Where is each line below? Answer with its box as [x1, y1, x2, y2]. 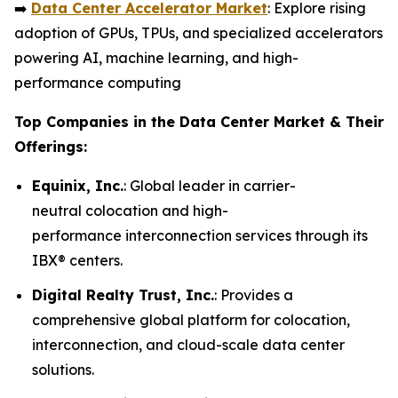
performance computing [14, 73, 181, 92]
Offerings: [14, 137, 87, 155]
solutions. [32, 360, 94, 378]
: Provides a [214, 285, 293, 304]
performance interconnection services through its [32, 226, 368, 244]
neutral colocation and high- [32, 201, 228, 219]
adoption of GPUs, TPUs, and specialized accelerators [14, 23, 383, 42]
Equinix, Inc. [32, 176, 123, 195]
